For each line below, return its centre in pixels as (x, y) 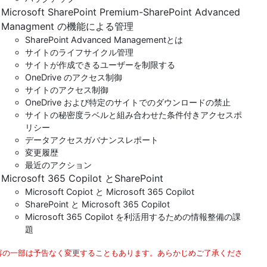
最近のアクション (58, 165)
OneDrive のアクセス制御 (73, 77)
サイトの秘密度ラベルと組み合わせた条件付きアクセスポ (133, 115)
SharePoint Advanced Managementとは (104, 40)
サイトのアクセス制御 (66, 90)
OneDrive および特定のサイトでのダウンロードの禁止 (128, 102)
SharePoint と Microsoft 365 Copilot (97, 204)
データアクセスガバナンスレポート (91, 140)
